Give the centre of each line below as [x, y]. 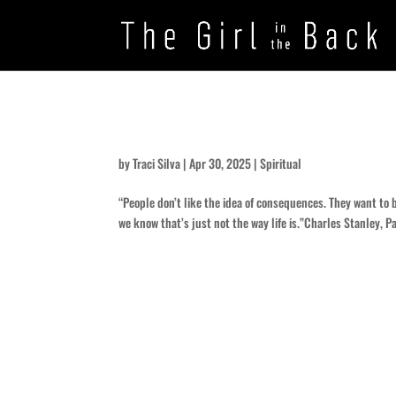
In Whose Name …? [202, 132]
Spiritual [281, 163]
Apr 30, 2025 [221, 163]
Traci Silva [157, 163]
